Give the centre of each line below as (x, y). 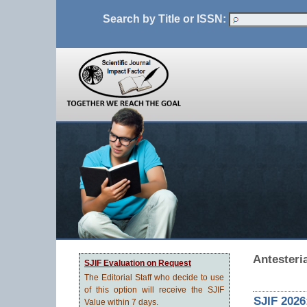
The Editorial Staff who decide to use (154, 278)
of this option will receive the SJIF (154, 290)
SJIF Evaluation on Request (138, 263)
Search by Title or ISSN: (166, 19)
